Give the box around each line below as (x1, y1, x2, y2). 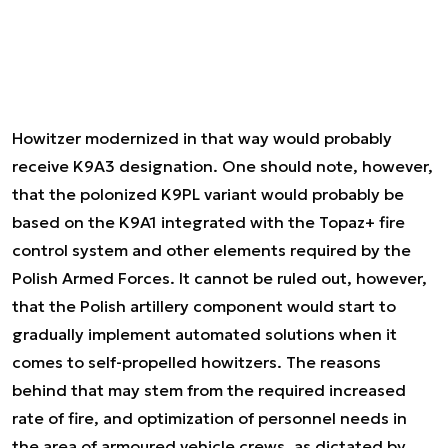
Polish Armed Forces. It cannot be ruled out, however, (12, 268, 427, 288)
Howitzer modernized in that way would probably (12, 128, 392, 148)
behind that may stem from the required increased (12, 380, 406, 400)
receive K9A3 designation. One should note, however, (12, 156, 433, 176)
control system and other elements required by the (12, 240, 411, 260)
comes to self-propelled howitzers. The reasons (12, 352, 381, 372)
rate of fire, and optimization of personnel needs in (12, 408, 407, 428)
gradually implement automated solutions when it (12, 324, 397, 344)
